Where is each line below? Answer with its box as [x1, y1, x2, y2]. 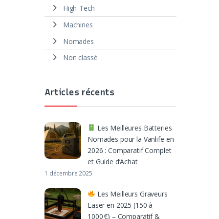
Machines [63, 20, 93, 29]
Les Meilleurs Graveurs [95, 189, 168, 198]
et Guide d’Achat [88, 156, 138, 166]
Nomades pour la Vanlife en [88, 134, 174, 144]
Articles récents [44, 87, 114, 98]
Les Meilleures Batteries [95, 123, 172, 132]
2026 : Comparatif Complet [88, 145, 172, 155]
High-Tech [63, 3, 95, 13]
